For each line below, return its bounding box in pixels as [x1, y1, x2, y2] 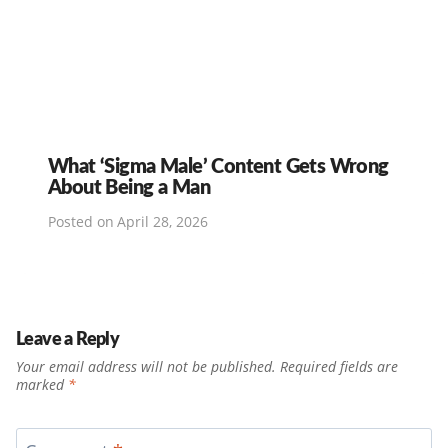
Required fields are [280, 357, 398, 377]
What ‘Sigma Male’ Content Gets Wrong [48, 150, 389, 179]
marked [16, 375, 68, 395]
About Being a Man [48, 171, 210, 200]
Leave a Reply [16, 325, 120, 351]
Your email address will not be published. [16, 357, 276, 377]
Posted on [48, 212, 114, 232]
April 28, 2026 [117, 212, 209, 232]
